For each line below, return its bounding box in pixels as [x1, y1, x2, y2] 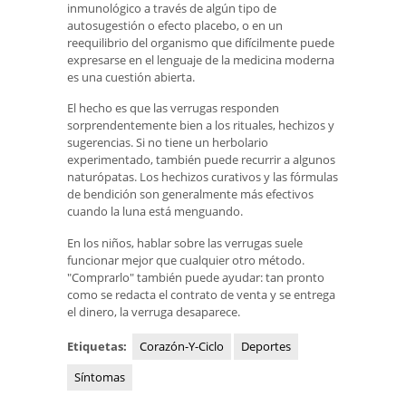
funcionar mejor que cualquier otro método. [67, 251, 304, 268]
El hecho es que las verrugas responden [67, 100, 279, 117]
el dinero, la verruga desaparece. [67, 303, 240, 320]
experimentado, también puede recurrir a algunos [67, 151, 335, 169]
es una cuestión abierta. [67, 68, 195, 85]
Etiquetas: [67, 337, 130, 354]
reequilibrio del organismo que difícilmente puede [67, 34, 334, 51]
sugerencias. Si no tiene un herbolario [67, 134, 268, 151]
